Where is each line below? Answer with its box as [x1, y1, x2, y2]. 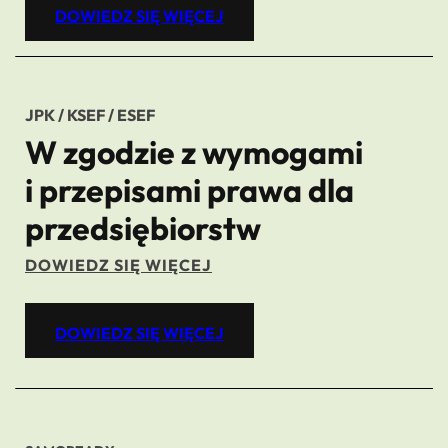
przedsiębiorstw [25, 208, 261, 248]
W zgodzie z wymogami [25, 132, 363, 172]
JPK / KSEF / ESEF [25, 105, 155, 125]
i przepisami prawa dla [25, 170, 354, 210]
